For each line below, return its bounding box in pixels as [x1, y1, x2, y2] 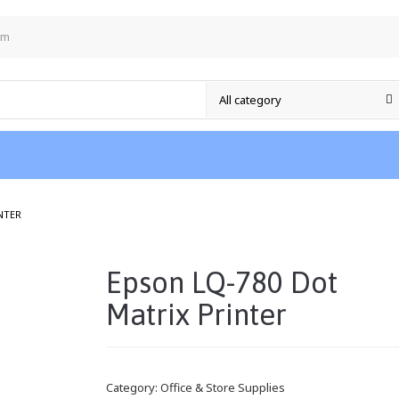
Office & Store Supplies [160, 379, 285, 396]
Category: [106, 379, 160, 396]
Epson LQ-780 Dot [106, 265, 338, 300]
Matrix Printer [106, 297, 287, 332]
